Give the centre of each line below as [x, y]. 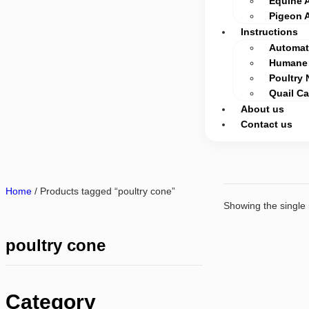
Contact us [267, 124]
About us [263, 109]
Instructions [270, 32]
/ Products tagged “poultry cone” [103, 191]
